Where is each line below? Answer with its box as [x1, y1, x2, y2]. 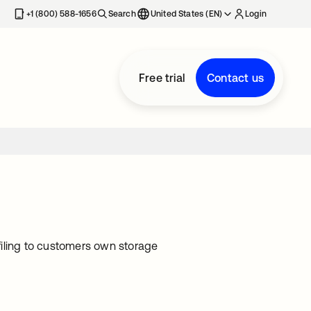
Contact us [207, 72, 264, 84]
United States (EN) [150, 9, 223, 19]
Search [108, 9, 136, 19]
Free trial [139, 72, 185, 84]
